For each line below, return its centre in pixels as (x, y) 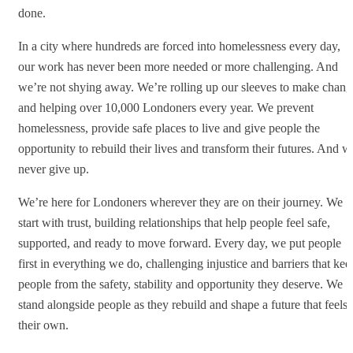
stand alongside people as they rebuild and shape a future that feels (183, 304)
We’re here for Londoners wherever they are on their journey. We (180, 202)
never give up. (55, 169)
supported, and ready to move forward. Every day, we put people (180, 243)
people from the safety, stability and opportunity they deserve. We (180, 284)
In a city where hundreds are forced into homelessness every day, (179, 46)
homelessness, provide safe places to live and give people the (169, 128)
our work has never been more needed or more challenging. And (178, 66)
